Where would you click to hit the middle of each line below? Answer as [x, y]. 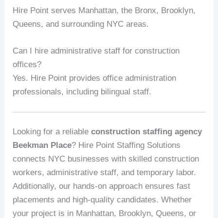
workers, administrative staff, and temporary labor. [105, 172]
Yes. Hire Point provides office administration [95, 78]
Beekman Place [42, 145]
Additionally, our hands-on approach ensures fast [102, 186]
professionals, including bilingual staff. [82, 91]
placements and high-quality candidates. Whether [102, 200]
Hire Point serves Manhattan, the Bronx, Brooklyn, [104, 10]
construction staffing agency [147, 131]
